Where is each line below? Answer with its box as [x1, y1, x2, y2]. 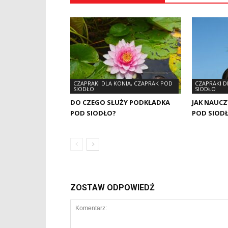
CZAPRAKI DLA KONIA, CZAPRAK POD [73, 79, 173, 87]
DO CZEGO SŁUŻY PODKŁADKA [70, 98, 170, 107]
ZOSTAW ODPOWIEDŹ [70, 183, 155, 192]
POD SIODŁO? [70, 108, 116, 118]
